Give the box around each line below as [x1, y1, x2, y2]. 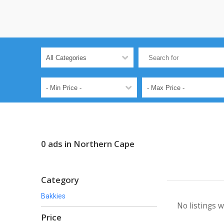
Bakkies [41, 192, 65, 200]
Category [41, 174, 79, 185]
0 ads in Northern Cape [41, 138, 134, 149]
